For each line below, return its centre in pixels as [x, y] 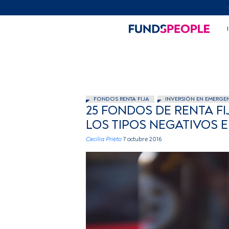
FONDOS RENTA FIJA [121, 99]
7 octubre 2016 [142, 139]
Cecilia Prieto [104, 139]
